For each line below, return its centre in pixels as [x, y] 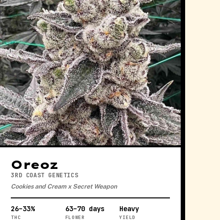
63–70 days [85, 208]
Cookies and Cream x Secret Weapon [64, 186]
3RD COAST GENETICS [45, 175]
